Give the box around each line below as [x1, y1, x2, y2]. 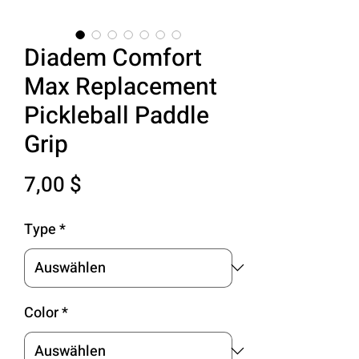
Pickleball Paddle [24, 98, 209, 134]
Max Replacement [24, 69, 217, 105]
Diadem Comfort [24, 40, 202, 76]
